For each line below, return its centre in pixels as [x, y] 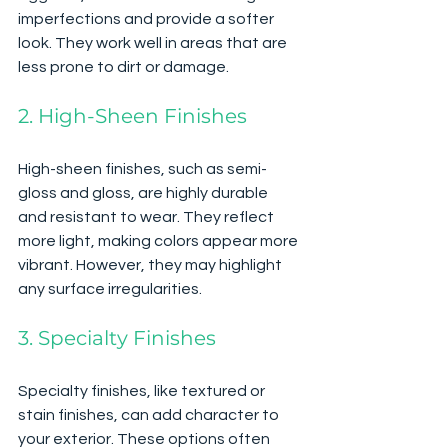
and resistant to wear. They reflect [147, 216]
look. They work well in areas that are [154, 42]
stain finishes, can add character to [150, 414]
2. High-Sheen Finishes [132, 115]
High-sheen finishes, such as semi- [142, 168]
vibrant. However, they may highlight [151, 264]
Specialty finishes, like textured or [143, 390]
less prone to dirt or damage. [123, 66]
